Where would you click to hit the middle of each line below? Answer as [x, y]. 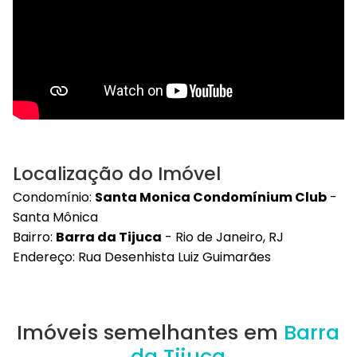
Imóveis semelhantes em [151, 332]
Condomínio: [54, 197]
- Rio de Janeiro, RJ [223, 237]
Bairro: [34, 237]
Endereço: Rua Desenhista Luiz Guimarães [142, 257]
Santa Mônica [55, 217]
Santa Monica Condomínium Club [211, 197]
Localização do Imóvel [117, 173]
